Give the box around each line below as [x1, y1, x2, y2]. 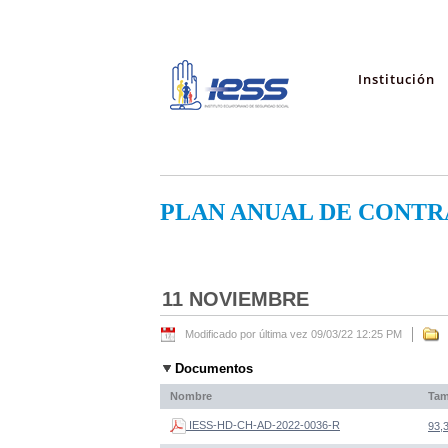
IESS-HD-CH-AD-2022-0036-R [189, 418, 340, 431]
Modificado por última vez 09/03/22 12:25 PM [185, 328, 402, 341]
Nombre [170, 389, 212, 402]
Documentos [175, 361, 253, 377]
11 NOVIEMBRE [161, 288, 309, 311]
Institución [358, 70, 435, 88]
